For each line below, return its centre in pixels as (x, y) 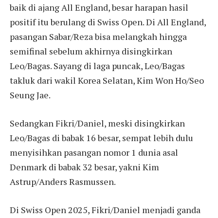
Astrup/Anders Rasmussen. (63, 182)
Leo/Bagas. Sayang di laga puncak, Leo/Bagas (97, 66)
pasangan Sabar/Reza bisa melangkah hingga (98, 37)
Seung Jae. (30, 95)
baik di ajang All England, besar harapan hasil (99, 8)
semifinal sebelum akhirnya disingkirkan (91, 51)
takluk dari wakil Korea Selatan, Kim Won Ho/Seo (107, 81)
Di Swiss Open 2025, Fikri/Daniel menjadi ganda (105, 209)
